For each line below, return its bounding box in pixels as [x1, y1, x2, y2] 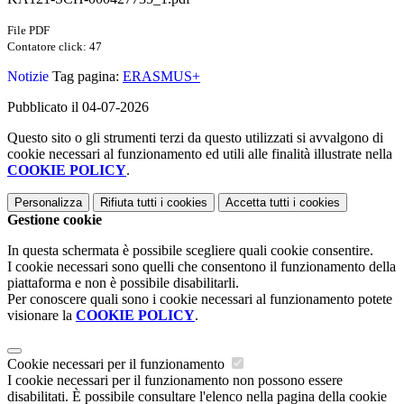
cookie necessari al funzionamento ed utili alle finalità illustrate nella [7, 145, 392, 161]
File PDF [7, 23, 50, 37]
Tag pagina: [49, 68, 123, 84]
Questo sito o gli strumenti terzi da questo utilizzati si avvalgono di [7, 129, 383, 145]
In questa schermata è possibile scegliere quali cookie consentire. [7, 242, 373, 258]
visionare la [7, 307, 76, 323]
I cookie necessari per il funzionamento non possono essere [7, 372, 343, 388]
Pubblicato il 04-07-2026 [7, 98, 149, 115]
